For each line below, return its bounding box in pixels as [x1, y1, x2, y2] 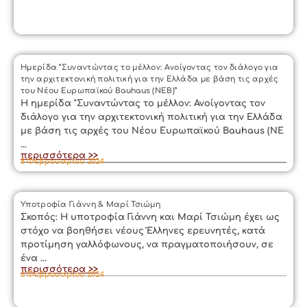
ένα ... [21, 253, 47, 263]
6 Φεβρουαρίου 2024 [21, 270, 104, 279]
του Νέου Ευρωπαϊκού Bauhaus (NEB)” [21, 86, 177, 95]
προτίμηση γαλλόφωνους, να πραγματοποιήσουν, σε [21, 239, 273, 249]
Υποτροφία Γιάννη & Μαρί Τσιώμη [21, 199, 161, 209]
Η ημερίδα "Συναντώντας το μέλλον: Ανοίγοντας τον [21, 99, 265, 108]
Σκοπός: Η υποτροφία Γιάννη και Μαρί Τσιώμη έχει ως [21, 212, 280, 222]
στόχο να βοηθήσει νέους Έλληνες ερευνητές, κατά [21, 225, 265, 236]
